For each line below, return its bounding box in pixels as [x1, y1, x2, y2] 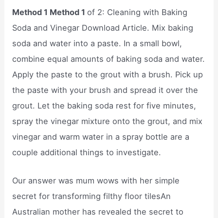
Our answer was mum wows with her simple [12, 175, 180, 185]
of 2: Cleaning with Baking [87, 7, 188, 17]
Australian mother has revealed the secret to [12, 206, 184, 217]
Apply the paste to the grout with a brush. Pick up [12, 69, 203, 79]
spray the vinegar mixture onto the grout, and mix [12, 116, 203, 126]
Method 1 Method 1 [12, 7, 88, 17]
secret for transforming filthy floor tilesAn [12, 191, 171, 201]
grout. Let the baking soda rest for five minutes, [12, 100, 197, 110]
